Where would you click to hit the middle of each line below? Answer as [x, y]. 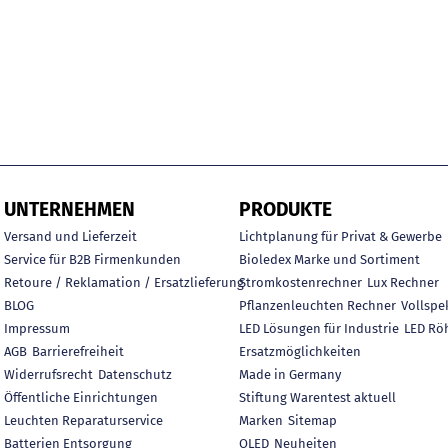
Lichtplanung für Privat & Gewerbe [340, 236]
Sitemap [312, 420]
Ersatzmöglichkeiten [300, 351]
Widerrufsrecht [48, 374]
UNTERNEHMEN [69, 209]
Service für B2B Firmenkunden [92, 259]
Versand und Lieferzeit [70, 236]
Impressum [37, 328]
